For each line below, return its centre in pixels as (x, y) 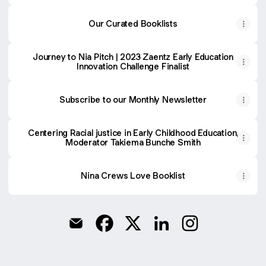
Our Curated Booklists (133, 23)
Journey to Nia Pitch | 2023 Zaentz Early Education (133, 57)
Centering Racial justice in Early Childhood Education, (133, 133)
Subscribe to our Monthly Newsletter (133, 99)
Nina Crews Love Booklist (133, 175)
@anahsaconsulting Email (132, 237)
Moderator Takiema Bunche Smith (133, 142)
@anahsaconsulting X (180, 237)
